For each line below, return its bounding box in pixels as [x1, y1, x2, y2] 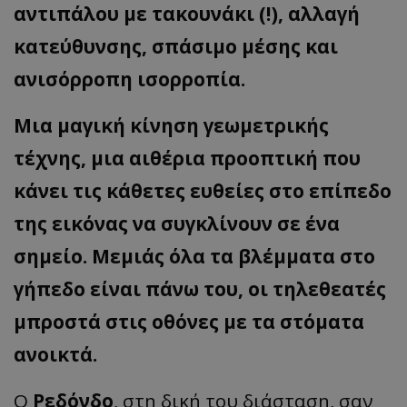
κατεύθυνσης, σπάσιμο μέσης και [14, 34, 338, 60]
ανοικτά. [14, 342, 97, 368]
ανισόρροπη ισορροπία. [14, 66, 245, 93]
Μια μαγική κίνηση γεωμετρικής [14, 113, 329, 139]
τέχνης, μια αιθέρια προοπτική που [14, 145, 361, 172]
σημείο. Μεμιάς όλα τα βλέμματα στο [14, 243, 375, 270]
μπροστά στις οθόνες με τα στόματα [14, 309, 364, 335]
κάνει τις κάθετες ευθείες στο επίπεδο [14, 178, 392, 204]
